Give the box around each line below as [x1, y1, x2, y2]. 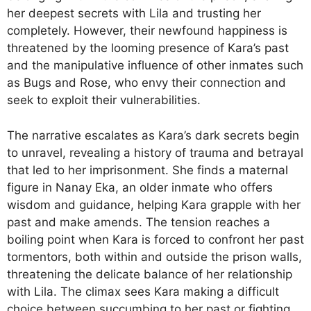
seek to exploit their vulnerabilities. [7, 93, 201, 107]
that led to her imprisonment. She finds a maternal [7, 162, 288, 177]
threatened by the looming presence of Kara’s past [7, 41, 289, 55]
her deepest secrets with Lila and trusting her [7, 6, 261, 20]
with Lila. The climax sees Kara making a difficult [7, 284, 279, 299]
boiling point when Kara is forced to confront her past [7, 232, 304, 246]
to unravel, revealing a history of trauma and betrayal [7, 145, 303, 160]
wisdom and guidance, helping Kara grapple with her [7, 197, 301, 212]
